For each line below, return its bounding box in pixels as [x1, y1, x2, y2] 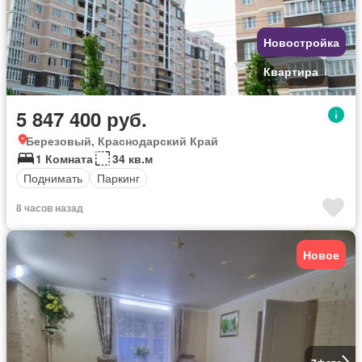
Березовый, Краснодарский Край [26, 132, 218, 149]
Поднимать [23, 170, 82, 186]
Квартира [263, 62, 318, 79]
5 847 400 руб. [16, 104, 147, 133]
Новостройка [263, 33, 339, 50]
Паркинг [97, 170, 140, 186]
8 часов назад [16, 200, 83, 215]
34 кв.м [112, 149, 153, 166]
